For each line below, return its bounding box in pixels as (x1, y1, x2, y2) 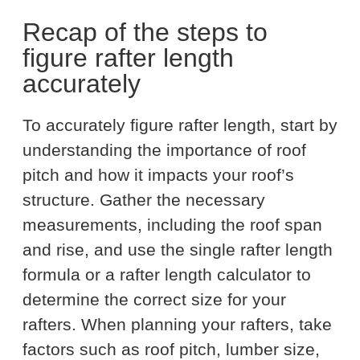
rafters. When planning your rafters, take (22, 315, 332, 334)
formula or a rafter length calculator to (22, 265, 311, 284)
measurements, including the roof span (22, 215, 322, 235)
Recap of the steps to (22, 18, 268, 47)
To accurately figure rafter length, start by (22, 116, 337, 135)
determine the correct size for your (22, 290, 286, 309)
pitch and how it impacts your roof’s (22, 166, 294, 185)
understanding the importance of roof (22, 141, 306, 160)
